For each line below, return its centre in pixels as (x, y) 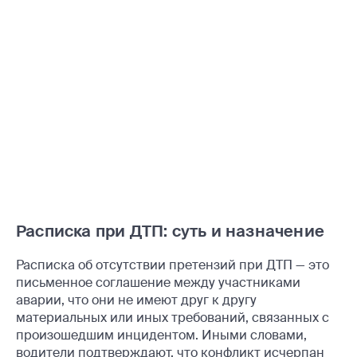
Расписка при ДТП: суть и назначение (170, 231)
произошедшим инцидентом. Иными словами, (161, 335)
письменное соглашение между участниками (158, 282)
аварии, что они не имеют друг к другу (136, 300)
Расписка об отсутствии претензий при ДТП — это (173, 265)
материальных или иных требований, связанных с (173, 317)
